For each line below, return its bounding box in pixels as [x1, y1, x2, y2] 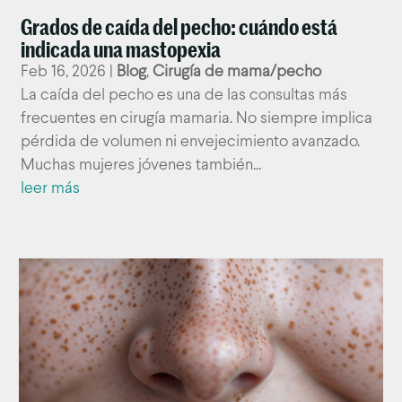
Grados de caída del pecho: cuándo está [21, 15, 338, 39]
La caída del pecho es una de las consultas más [21, 87, 348, 103]
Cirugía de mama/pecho [153, 64, 322, 80]
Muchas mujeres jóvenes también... [21, 157, 262, 173]
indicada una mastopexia [21, 38, 222, 61]
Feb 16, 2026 [21, 64, 107, 80]
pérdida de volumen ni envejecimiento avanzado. [21, 134, 361, 150]
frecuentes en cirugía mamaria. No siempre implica [21, 110, 373, 127]
